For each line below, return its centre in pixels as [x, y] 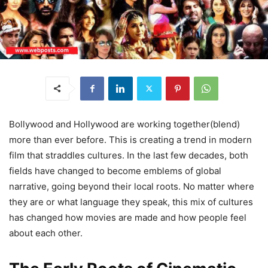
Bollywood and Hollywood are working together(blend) [124, 124]
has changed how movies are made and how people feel [128, 217]
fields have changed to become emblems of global [115, 170]
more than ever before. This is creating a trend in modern [130, 139]
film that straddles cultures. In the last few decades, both [129, 155]
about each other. [46, 233]
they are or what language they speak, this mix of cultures [131, 202]
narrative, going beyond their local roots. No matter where [132, 186]
